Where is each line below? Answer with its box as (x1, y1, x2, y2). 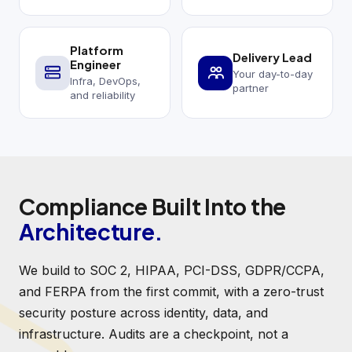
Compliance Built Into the (19, 192, 286, 221)
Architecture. (19, 218, 163, 246)
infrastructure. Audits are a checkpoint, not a (19, 326, 288, 343)
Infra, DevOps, (70, 75, 141, 88)
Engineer (70, 57, 121, 72)
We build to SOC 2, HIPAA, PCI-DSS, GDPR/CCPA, (19, 262, 324, 279)
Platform (70, 42, 123, 58)
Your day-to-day (233, 68, 313, 81)
